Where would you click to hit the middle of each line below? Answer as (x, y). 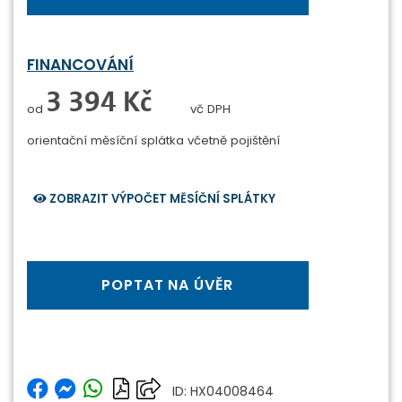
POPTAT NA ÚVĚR (168, 284)
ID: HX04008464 (223, 391)
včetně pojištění (234, 140)
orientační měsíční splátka (107, 140)
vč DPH (210, 109)
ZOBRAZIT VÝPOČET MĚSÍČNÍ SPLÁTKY (163, 199)
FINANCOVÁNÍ (80, 64)
